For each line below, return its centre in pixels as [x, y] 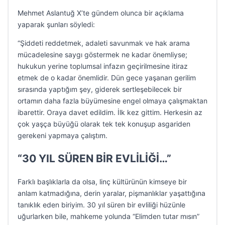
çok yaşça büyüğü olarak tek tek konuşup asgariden [104, 124]
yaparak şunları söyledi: [56, 24]
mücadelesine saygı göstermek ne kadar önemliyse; [102, 54]
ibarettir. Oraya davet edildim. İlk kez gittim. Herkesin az [110, 112]
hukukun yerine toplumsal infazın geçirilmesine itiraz [103, 66]
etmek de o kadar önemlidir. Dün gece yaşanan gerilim [107, 78]
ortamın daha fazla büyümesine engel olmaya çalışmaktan [113, 101]
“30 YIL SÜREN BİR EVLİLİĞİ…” [94, 158]
